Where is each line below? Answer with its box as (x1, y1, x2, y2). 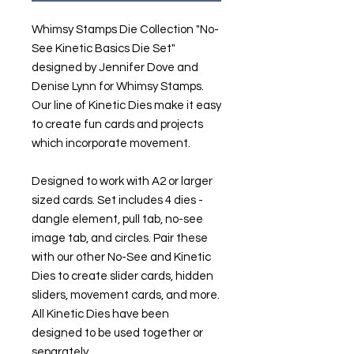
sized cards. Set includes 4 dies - (32, 194, 203, 206)
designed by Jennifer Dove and (32, 61, 198, 73)
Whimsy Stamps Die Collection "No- (32, 23, 219, 36)
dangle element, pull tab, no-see (32, 213, 203, 225)
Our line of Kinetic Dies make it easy (32, 99, 221, 111)
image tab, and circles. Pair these (32, 232, 208, 244)
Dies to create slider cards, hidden (32, 269, 213, 282)
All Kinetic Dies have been (32, 307, 169, 320)
